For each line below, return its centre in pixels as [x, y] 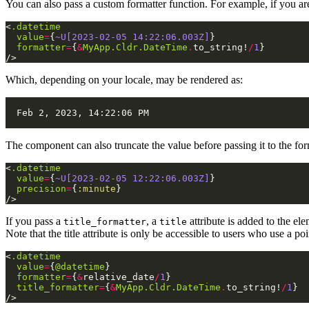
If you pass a [34, 221]
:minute [97, 189]
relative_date [119, 277]
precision [41, 189]
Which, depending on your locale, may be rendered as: [124, 80]
